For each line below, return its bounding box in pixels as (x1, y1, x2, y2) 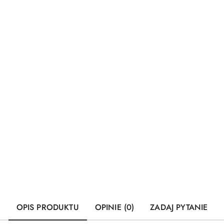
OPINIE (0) (94, 201, 134, 213)
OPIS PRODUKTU (16, 201, 79, 213)
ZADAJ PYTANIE (150, 201, 208, 213)
